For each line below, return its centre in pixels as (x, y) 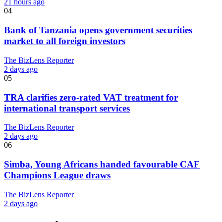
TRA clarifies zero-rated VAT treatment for (91, 97)
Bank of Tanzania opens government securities (98, 30)
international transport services (67, 108)
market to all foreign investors (65, 41)
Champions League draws (57, 175)
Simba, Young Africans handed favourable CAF (102, 165)
